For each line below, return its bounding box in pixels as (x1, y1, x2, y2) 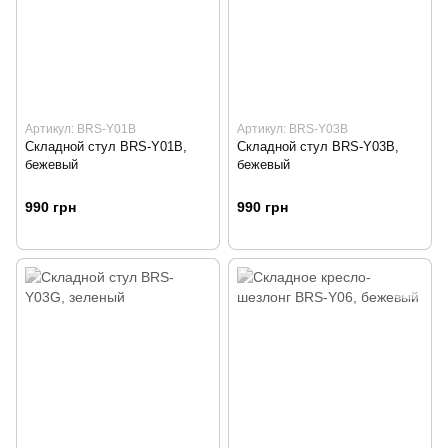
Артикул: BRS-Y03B (237, 121, 348, 136)
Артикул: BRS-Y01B (25, 121, 136, 136)
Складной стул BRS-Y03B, (237, 138, 399, 154)
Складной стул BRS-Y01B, (25, 138, 187, 154)
